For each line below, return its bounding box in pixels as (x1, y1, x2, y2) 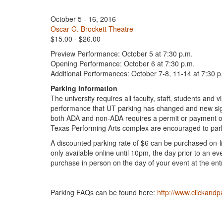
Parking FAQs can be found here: (51, 187, 157, 197)
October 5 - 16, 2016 (51, 14, 116, 24)
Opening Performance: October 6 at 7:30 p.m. (51, 58, 195, 68)
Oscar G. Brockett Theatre (51, 24, 133, 34)
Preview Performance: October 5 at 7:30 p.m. (51, 49, 193, 58)
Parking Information (51, 83, 117, 93)
